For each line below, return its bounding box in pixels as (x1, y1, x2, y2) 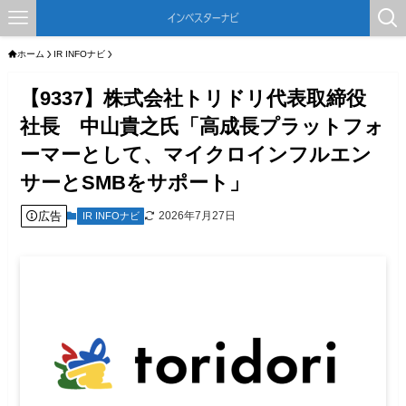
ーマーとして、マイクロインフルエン (20, 143, 372, 167)
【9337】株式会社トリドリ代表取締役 (20, 87, 367, 111)
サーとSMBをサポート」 (20, 171, 250, 195)
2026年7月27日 (159, 209, 237, 223)
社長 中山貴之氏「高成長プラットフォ (20, 115, 385, 139)
